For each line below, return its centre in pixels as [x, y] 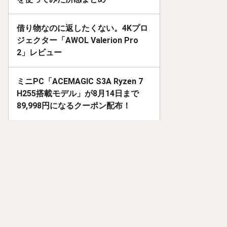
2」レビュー [39, 53]
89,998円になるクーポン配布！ [74, 106]
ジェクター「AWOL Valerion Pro [78, 41]
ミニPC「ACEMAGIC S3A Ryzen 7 [80, 82]
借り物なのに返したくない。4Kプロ [82, 28]
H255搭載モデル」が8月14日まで [78, 94]
